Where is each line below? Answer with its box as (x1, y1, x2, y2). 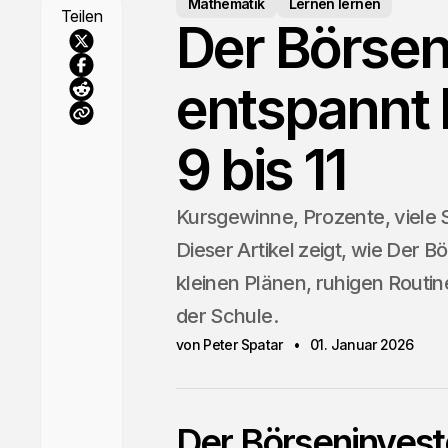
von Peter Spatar (175, 336, 283, 353)
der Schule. (175, 304, 278, 328)
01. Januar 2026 (310, 336, 414, 353)
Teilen (61, 6, 103, 26)
